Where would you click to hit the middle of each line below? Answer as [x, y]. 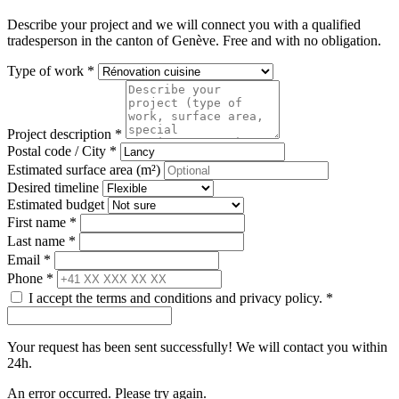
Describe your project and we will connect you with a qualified [184, 25]
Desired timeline [53, 188]
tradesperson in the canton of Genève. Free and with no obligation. [194, 41]
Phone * [30, 279]
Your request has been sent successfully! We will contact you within [197, 347]
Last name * [41, 241]
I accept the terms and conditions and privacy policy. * [181, 298]
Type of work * [51, 71]
